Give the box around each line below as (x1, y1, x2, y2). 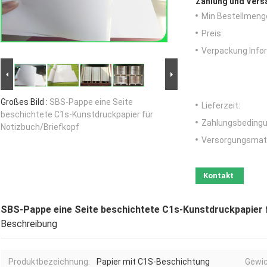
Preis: (201, 29, 223, 39)
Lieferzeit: (201, 101, 240, 111)
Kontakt (203, 171, 234, 181)
